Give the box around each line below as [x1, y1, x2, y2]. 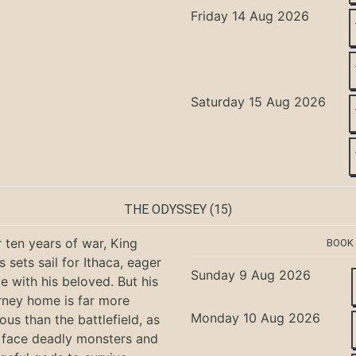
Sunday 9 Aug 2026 [191, 266, 311, 283]
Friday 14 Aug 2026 [191, 7, 310, 24]
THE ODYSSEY [124, 201, 207, 217]
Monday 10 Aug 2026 [191, 309, 321, 326]
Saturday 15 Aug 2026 [191, 93, 327, 110]
